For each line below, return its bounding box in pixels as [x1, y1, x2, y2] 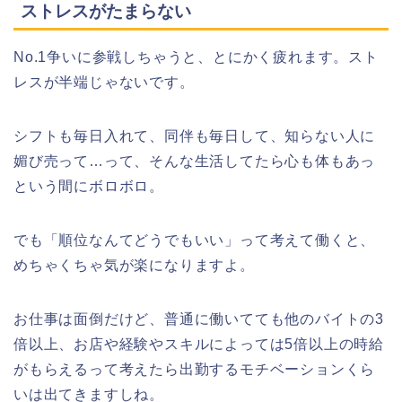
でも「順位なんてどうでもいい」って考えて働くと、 [13, 232, 376, 248]
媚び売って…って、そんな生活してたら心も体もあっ [13, 153, 376, 169]
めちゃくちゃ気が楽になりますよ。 [13, 257, 255, 273]
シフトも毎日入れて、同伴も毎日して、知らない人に [13, 127, 376, 144]
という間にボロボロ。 [13, 178, 164, 194]
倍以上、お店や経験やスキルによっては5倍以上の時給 [13, 336, 384, 352]
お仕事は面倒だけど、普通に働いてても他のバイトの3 [13, 310, 384, 327]
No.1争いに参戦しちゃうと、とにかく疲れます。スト [13, 48, 379, 65]
